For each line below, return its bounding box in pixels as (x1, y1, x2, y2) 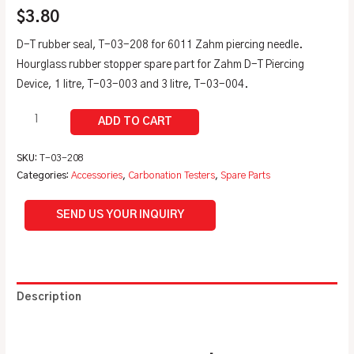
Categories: (17, 171, 72, 181)
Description (17, 291, 82, 303)
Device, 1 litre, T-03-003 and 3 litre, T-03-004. (17, 78, 249, 90)
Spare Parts (220, 171, 271, 181)
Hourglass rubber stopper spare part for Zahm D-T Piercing (17, 58, 305, 70)
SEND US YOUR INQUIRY (56, 209, 185, 220)
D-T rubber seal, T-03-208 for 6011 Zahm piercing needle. (17, 39, 303, 51)
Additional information (17, 322, 141, 333)
